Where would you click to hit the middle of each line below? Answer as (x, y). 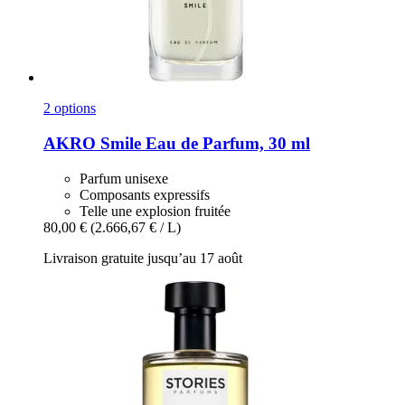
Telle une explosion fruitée (155, 211)
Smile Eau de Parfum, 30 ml (203, 143)
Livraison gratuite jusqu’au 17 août (143, 258)
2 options (70, 108)
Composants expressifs (145, 194)
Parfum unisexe (124, 178)
